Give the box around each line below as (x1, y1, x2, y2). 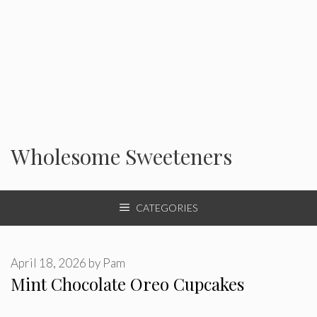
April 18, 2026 (11, 255, 86, 270)
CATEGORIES (136, 201, 197, 214)
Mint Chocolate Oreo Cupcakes (11, 272, 244, 295)
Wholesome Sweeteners (11, 142, 232, 171)
